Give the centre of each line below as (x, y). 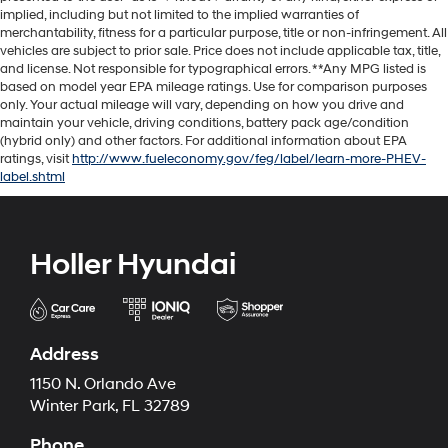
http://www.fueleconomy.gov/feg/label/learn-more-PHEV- (249, 159)
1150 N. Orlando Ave (103, 385)
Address (64, 355)
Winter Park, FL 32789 (110, 407)
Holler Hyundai (133, 265)
